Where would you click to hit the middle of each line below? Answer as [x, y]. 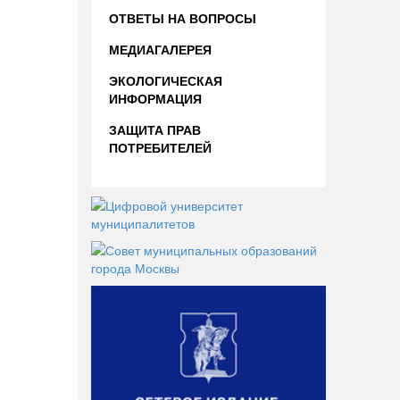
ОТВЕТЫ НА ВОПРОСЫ [183, 18]
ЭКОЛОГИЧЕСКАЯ [166, 80]
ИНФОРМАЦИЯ [155, 98]
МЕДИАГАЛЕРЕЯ [160, 49]
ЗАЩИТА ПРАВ [155, 129]
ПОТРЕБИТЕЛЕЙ [160, 147]
